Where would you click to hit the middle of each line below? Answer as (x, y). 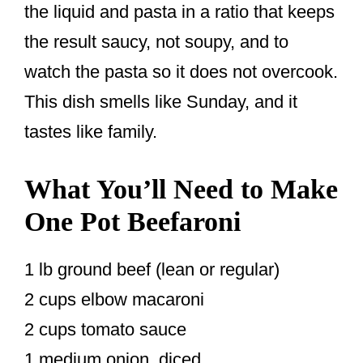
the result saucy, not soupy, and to (156, 42)
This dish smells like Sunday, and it (161, 102)
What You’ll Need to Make (181, 190)
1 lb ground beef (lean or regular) (152, 270)
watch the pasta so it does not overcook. (181, 72)
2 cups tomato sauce (105, 330)
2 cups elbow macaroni (114, 300)
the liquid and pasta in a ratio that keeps (179, 12)
